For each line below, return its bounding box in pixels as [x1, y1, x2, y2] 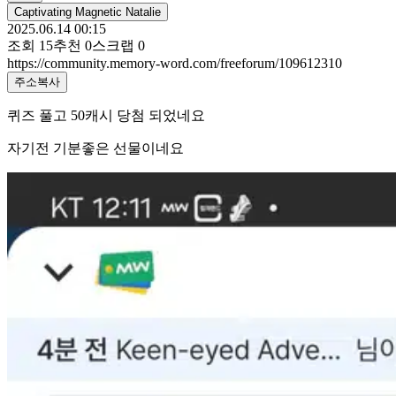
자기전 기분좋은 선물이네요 [7, 140, 187, 156]
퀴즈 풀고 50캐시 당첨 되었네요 [7, 107, 209, 123]
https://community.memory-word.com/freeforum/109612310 [7, 55, 342, 71]
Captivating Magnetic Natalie [14, 4, 161, 19]
